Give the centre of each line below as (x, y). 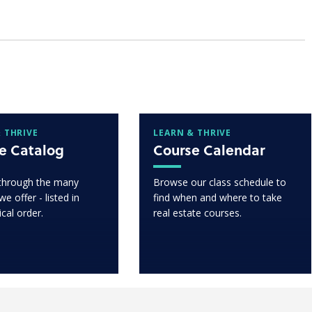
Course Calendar (209, 149)
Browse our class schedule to (220, 182)
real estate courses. (198, 212)
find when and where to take (218, 197)
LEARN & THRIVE (193, 132)
